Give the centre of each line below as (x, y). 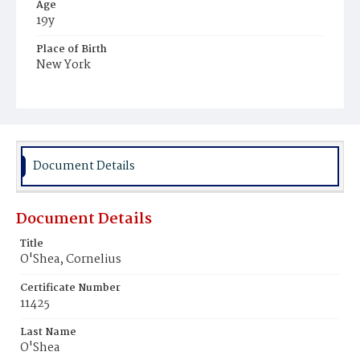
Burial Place (67, 94)
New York (63, 65)
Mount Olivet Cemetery (101, 110)
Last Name (48, 332)
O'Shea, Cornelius (71, 260)
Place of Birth (72, 49)
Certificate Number (70, 288)
